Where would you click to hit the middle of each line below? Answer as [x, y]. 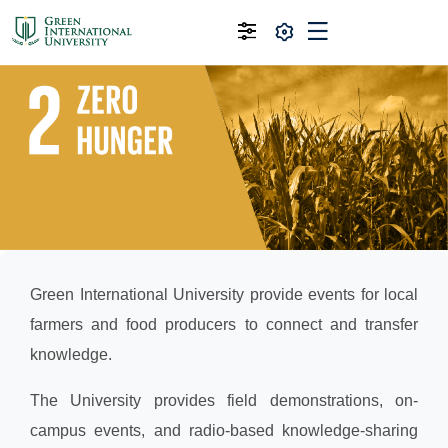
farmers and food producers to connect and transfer [224, 324]
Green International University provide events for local [224, 294]
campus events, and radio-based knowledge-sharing [224, 430]
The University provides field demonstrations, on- [224, 400]
